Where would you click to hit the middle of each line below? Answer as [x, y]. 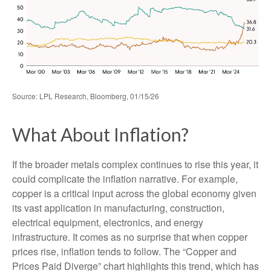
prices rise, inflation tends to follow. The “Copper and [124, 251]
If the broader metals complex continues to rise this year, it [135, 164]
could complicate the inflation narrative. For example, [125, 178]
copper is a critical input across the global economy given [134, 193]
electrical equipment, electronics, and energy [108, 222]
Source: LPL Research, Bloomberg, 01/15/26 [86, 96]
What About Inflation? [100, 134]
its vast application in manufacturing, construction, [118, 207]
